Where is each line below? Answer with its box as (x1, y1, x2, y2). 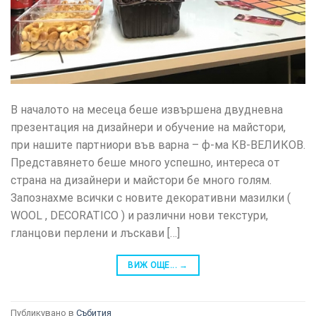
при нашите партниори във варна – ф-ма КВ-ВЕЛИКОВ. (11, 138, 305, 152)
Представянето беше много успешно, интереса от (11, 155, 280, 169)
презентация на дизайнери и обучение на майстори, (11, 120, 286, 134)
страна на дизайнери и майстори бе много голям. (11, 173, 272, 187)
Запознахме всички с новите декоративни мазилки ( (11, 190, 291, 205)
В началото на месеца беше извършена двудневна (11, 102, 283, 116)
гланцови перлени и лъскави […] (11, 226, 180, 240)
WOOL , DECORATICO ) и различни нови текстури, (11, 208, 268, 222)
